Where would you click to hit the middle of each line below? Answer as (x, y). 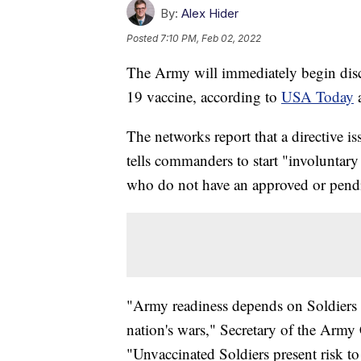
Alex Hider (210, 14)
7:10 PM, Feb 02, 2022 (211, 39)
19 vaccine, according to (204, 97)
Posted (143, 39)
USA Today (317, 97)
